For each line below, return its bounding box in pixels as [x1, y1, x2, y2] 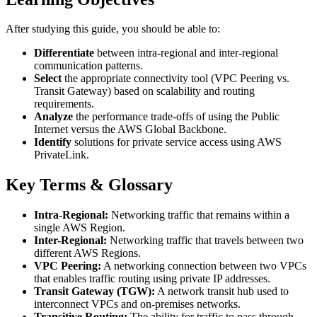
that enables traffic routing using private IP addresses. [34, 272, 270, 285]
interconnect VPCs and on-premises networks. [34, 298, 241, 311]
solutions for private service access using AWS [71, 136, 282, 149]
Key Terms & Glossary [6, 175, 173, 195]
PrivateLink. [34, 149, 89, 161]
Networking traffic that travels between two [107, 234, 304, 247]
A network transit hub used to [155, 285, 289, 298]
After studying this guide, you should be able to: [6, 23, 220, 35]
